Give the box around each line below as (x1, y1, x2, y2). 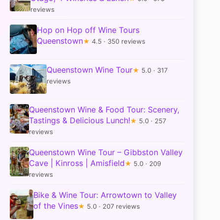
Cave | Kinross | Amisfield (29, 158, 125, 168)
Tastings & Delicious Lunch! (29, 115, 131, 125)
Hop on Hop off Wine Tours (37, 25, 140, 35)
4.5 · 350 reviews (90, 37, 146, 45)
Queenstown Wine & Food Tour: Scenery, (29, 104, 180, 114)
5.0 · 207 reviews (84, 202, 140, 210)
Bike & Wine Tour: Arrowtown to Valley (33, 190, 177, 200)
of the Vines (33, 200, 78, 211)
